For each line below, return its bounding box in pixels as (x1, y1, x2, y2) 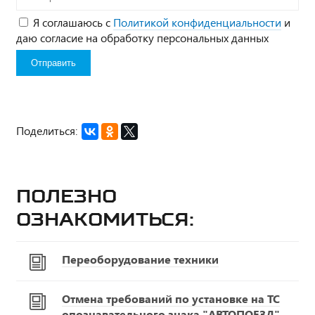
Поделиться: (16, 122, 77, 138)
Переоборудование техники (62, 251, 219, 266)
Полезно (16, 184, 117, 207)
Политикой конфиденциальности (113, 14, 281, 30)
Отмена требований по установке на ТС (62, 290, 280, 306)
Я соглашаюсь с (33, 14, 113, 30)
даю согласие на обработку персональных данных (16, 30, 269, 45)
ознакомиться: (16, 207, 194, 230)
